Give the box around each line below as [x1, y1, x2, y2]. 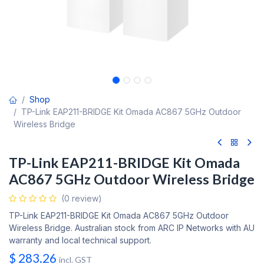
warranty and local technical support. [9, 235, 151, 245]
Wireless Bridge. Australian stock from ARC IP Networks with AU [9, 223, 255, 233]
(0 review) [61, 193, 102, 203]
